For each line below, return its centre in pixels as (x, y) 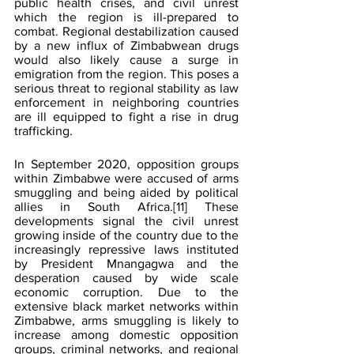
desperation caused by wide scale (126, 278)
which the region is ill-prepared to (126, 17)
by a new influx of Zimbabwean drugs (126, 46)
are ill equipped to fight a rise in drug (126, 117)
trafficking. (43, 131)
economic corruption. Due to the (126, 292)
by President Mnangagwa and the (126, 264)
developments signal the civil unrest (126, 221)
